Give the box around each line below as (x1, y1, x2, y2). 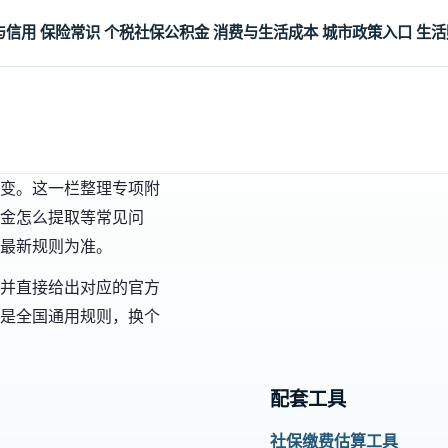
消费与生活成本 (212, 22, 318, 43)
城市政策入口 (321, 22, 412, 43)
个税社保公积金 (103, 22, 209, 43)
